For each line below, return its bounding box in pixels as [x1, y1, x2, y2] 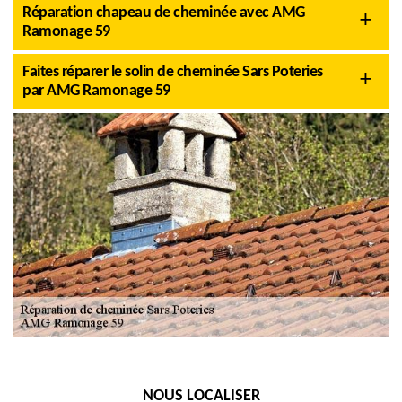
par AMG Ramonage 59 [22, 83, 170, 100]
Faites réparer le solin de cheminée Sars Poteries [22, 64, 323, 81]
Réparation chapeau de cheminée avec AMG [22, 4, 305, 22]
